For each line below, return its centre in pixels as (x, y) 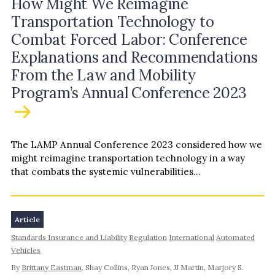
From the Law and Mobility (104, 75)
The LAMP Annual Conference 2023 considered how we (137, 145)
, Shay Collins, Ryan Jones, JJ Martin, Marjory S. (163, 268)
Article (28, 219)
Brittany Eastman (52, 268)
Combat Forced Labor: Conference (129, 39)
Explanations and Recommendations (134, 57)
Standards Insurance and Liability (69, 237)
